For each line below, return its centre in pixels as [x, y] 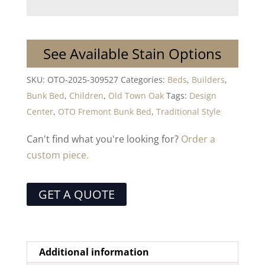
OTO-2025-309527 [83, 79]
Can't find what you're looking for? [104, 139]
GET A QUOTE [76, 194]
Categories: [144, 79]
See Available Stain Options [132, 53]
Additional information [94, 252]
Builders [208, 79]
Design [203, 95]
